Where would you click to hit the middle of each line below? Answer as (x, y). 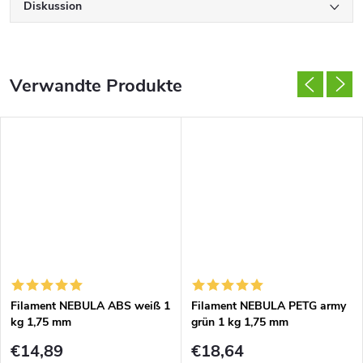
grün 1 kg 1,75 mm (240, 322)
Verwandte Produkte (96, 86)
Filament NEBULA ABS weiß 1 (90, 306)
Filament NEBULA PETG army (269, 306)
